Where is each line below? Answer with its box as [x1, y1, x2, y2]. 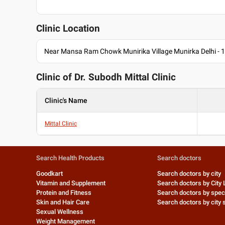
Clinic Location [36, 23, 100, 34]
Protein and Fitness [36, 189, 91, 196]
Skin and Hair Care [36, 198, 89, 206]
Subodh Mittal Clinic [88, 72, 176, 83]
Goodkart [36, 170, 63, 177]
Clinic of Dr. [36, 72, 88, 83]
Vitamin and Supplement [36, 179, 105, 187]
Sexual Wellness [36, 208, 83, 215]
